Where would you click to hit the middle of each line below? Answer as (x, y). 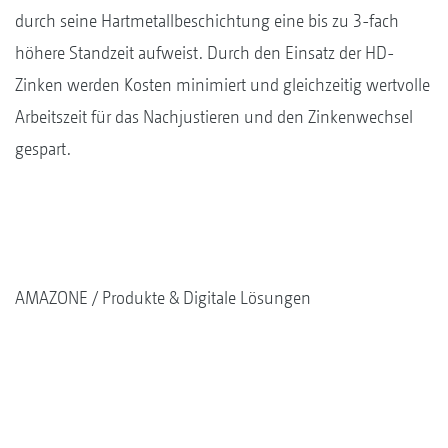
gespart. (43, 148)
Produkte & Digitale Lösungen (206, 297)
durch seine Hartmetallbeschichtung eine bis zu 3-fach (207, 20)
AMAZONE (51, 297)
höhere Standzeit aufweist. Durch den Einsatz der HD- (204, 52)
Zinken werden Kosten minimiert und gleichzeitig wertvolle (222, 84)
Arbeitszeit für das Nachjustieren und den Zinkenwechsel (214, 116)
